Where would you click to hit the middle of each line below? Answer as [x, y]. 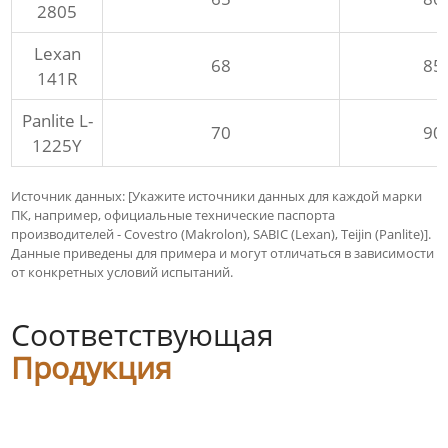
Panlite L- [57, 121]
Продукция [92, 368]
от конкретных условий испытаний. [122, 272]
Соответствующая [143, 335]
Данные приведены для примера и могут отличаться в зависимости [223, 253]
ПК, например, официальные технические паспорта [173, 215]
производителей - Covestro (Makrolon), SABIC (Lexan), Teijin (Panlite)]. [221, 234]
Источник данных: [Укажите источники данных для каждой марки [217, 196]
